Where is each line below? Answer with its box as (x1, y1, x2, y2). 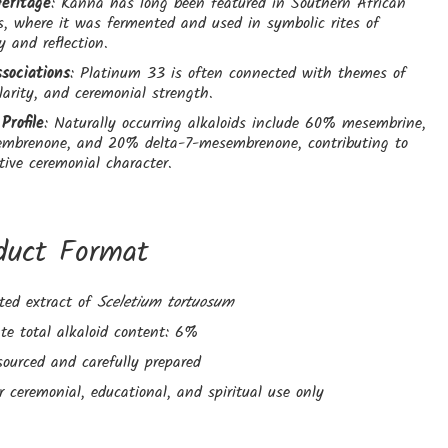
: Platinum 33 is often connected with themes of (69, 61, 406, 87)
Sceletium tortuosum (96, 290, 234, 316)
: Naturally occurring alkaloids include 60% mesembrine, (43, 111, 426, 137)
